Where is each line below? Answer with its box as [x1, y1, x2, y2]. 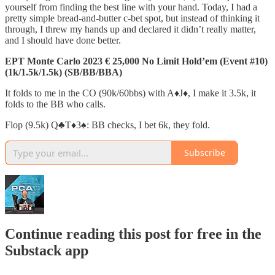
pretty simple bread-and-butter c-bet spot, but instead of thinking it [5, 12, 260, 23]
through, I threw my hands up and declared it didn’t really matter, [5, 23, 256, 34]
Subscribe [184, 147, 225, 159]
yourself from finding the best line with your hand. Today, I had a [5, 1, 257, 12]
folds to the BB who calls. [5, 98, 106, 109]
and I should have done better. [5, 34, 121, 45]
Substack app [5, 242, 88, 259]
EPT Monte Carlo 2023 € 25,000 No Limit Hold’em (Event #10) [5, 55, 268, 66]
